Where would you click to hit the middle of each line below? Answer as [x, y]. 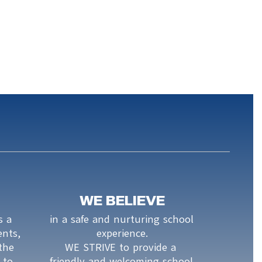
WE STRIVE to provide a [120, 247]
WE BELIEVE [122, 201]
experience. [122, 233]
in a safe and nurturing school [121, 219]
